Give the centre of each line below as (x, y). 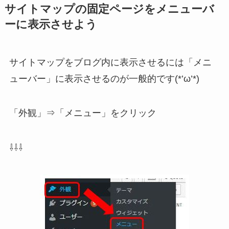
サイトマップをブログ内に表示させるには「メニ (110, 62)
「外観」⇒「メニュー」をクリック (83, 113)
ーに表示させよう (51, 24)
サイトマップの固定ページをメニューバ (109, 9)
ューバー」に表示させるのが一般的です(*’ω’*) (104, 78)
